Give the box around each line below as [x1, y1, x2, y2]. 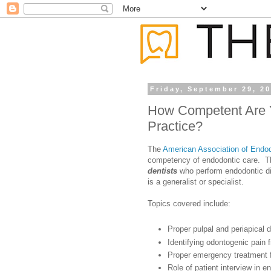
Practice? [148, 118, 203, 134]
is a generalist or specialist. [148, 177, 244, 186]
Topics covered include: [148, 198, 230, 208]
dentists [148, 166, 177, 175]
